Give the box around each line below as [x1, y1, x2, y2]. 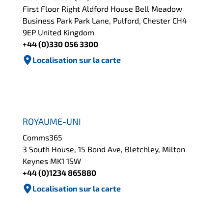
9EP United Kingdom [23, 27, 95, 37]
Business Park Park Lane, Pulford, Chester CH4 [23, 15, 188, 25]
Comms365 [23, 133, 63, 142]
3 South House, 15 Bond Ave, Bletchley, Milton [23, 144, 186, 154]
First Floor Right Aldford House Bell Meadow [23, 3, 183, 13]
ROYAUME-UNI [23, 116, 82, 127]
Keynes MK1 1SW [23, 156, 82, 166]
